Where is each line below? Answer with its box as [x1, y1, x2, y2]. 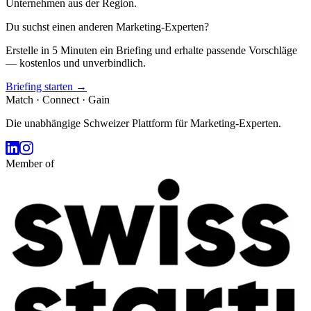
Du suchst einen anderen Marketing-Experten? [6, 20, 209, 33]
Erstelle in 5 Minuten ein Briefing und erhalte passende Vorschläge [6, 44, 297, 56]
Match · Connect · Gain [6, 93, 110, 106]
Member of [6, 157, 54, 169]
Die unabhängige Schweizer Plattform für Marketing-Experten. [6, 117, 281, 129]
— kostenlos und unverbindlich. [6, 56, 146, 69]
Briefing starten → [6, 80, 87, 92]
